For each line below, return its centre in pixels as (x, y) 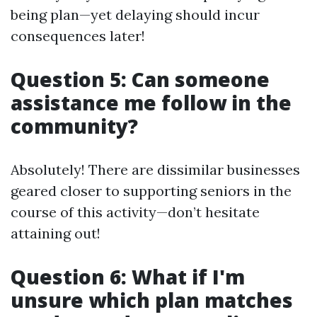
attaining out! (56, 233)
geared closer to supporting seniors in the (151, 191)
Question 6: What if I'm (128, 277)
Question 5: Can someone (140, 79)
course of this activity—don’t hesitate (135, 212)
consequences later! (78, 36)
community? (74, 126)
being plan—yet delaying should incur (135, 15)
